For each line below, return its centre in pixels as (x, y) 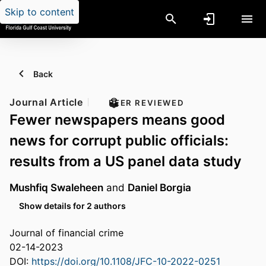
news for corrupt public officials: (119, 140)
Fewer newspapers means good (117, 120)
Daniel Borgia (159, 188)
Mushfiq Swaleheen (56, 188)
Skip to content (39, 12)
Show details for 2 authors (72, 205)
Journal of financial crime (66, 233)
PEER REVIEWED (147, 103)
